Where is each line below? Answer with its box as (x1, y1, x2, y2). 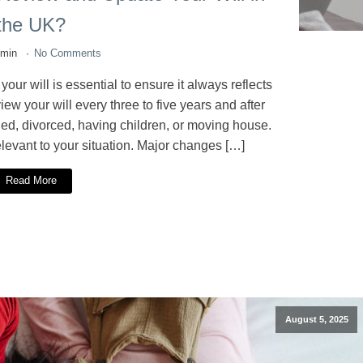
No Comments (33, 46, 101, 59)
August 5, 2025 (284, 314, 348, 325)
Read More (5, 174, 57, 187)
